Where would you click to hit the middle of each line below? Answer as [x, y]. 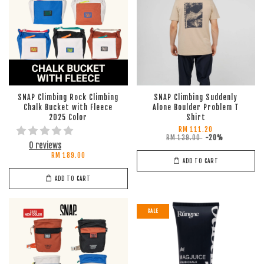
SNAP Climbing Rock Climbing [68, 98]
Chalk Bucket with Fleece [68, 108]
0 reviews [45, 145]
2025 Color [68, 118]
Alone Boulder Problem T [196, 108]
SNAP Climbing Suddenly [196, 98]
